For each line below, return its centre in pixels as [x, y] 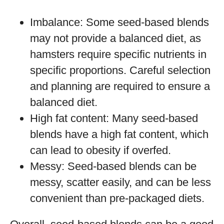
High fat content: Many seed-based [114, 118]
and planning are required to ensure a [120, 86]
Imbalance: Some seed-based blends [119, 22]
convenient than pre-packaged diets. [117, 198]
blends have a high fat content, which [119, 134]
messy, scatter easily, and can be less [120, 182]
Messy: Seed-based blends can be [113, 166]
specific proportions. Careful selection [120, 70]
